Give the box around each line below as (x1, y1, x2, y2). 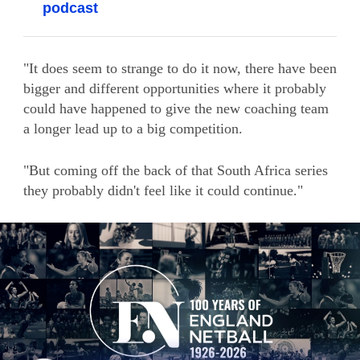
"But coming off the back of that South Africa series (23, 162, 328, 178)
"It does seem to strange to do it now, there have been (23, 59, 337, 76)
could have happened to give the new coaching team (23, 100, 329, 117)
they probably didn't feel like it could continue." (23, 182, 303, 198)
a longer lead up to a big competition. (23, 120, 243, 137)
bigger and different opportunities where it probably (23, 80, 326, 96)
